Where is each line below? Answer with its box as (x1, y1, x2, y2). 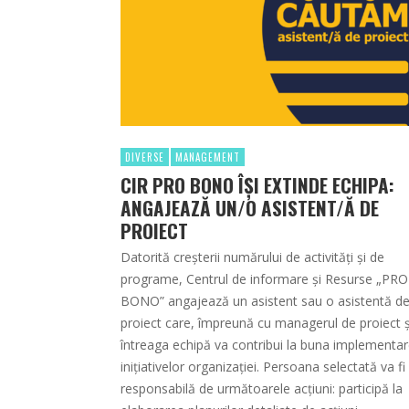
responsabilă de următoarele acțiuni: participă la (121, 380, 403, 398)
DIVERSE (125, 150, 164, 165)
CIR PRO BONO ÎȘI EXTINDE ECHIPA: (121, 171, 394, 200)
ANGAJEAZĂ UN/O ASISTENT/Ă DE (121, 194, 379, 223)
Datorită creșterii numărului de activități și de (121, 248, 384, 267)
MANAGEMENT (175, 150, 240, 165)
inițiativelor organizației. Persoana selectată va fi (121, 358, 405, 376)
